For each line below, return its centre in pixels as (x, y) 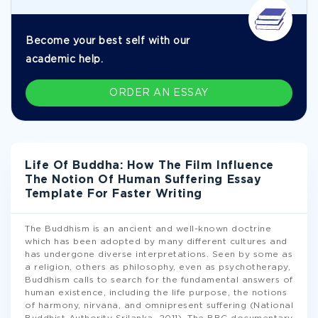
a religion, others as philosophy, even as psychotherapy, (158, 267)
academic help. (65, 60)
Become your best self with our (108, 41)
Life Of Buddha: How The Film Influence (149, 166)
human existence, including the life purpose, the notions (156, 293)
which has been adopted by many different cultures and (156, 242)
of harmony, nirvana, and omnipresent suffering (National (159, 306)
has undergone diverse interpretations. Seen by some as (159, 254)
